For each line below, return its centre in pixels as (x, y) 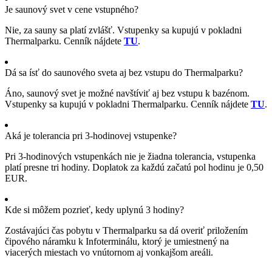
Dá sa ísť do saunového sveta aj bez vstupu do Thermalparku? (124, 72)
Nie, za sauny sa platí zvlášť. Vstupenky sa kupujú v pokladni (123, 30)
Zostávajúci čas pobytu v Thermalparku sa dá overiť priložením (126, 230)
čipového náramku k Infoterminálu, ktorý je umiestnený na (117, 241)
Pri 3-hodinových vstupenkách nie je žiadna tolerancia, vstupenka (130, 156)
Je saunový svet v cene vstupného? (72, 9)
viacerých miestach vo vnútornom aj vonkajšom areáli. (109, 252)
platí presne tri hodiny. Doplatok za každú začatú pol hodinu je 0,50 (134, 167)
